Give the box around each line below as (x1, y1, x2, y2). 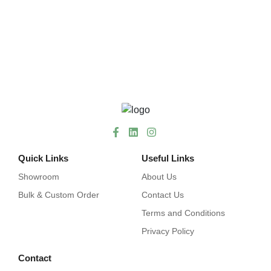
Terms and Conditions (142, 208, 225, 218)
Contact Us (142, 190, 184, 200)
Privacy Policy (142, 226, 194, 237)
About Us (142, 172, 177, 182)
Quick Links (18, 153, 68, 164)
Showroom (18, 172, 59, 182)
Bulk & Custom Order (18, 190, 99, 200)
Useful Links (142, 153, 194, 164)
